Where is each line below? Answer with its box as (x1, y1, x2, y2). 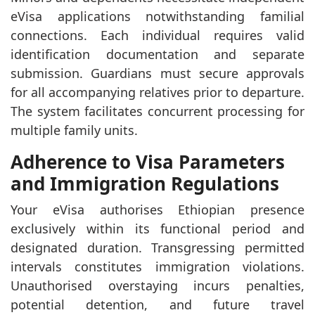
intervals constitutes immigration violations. (11, 257, 304, 275)
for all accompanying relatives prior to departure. (11, 83, 304, 101)
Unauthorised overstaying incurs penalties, (11, 276, 304, 294)
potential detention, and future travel (11, 295, 304, 313)
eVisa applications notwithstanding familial (11, 7, 304, 25)
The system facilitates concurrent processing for (11, 102, 304, 120)
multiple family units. (11, 121, 138, 139)
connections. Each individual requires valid (11, 26, 304, 44)
